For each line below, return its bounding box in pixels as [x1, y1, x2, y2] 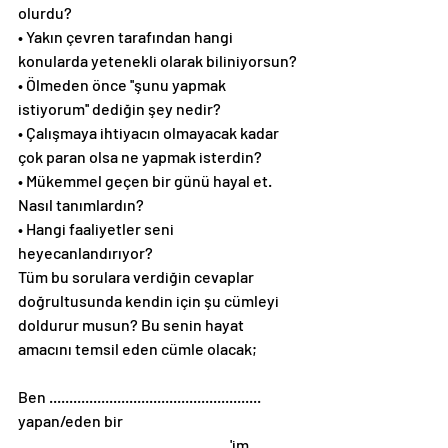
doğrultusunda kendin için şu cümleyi [18, 291, 282, 310]
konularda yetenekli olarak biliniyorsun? [18, 51, 297, 70]
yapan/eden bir [18, 411, 126, 430]
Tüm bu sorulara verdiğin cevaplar [18, 267, 257, 286]
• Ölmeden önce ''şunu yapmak [18, 75, 229, 94]
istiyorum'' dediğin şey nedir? [18, 99, 221, 118]
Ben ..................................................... [18, 387, 264, 406]
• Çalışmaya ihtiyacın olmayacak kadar [18, 123, 282, 142]
